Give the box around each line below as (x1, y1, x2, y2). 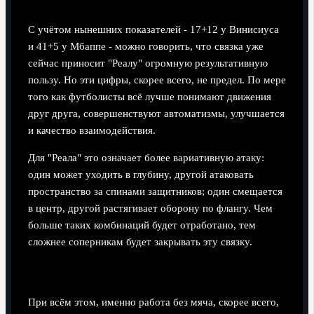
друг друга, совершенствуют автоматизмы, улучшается (27, 108, 285, 120)
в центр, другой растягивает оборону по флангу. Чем (27, 203, 273, 214)
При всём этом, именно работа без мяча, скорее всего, (27, 296, 279, 308)
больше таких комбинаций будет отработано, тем (27, 219, 256, 231)
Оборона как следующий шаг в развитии (27, 265, 252, 279)
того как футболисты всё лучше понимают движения (27, 91, 271, 103)
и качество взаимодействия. (27, 125, 156, 137)
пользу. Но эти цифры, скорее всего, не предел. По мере (27, 74, 286, 86)
